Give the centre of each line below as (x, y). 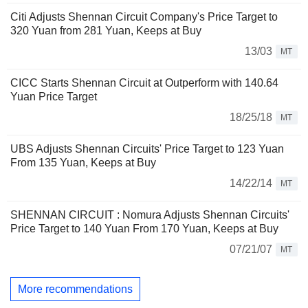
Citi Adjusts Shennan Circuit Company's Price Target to (144, 17)
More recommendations (75, 289)
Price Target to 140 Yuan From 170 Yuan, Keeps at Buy (144, 229)
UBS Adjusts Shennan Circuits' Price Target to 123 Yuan (147, 149)
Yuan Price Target (54, 97)
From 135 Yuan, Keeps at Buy (83, 163)
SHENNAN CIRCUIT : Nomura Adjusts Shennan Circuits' (150, 215)
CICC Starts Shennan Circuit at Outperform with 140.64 (144, 83)
